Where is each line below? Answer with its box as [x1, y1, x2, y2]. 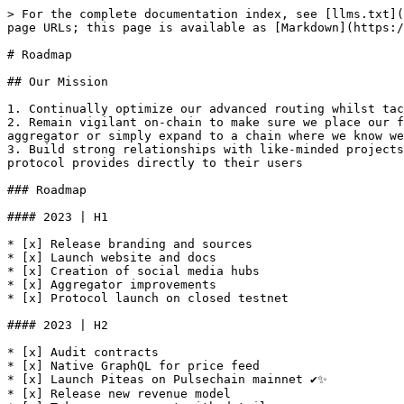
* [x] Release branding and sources [7, 237, 252, 251]
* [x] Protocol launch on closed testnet [7, 291, 289, 305]
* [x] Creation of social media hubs [7, 264, 260, 278]
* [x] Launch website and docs [7, 251, 216, 264]
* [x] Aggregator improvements [7, 278, 216, 291]
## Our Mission [7, 75, 108, 88]
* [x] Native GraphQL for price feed [7, 359, 260, 372]
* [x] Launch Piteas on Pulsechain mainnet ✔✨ [7, 372, 327, 386]
